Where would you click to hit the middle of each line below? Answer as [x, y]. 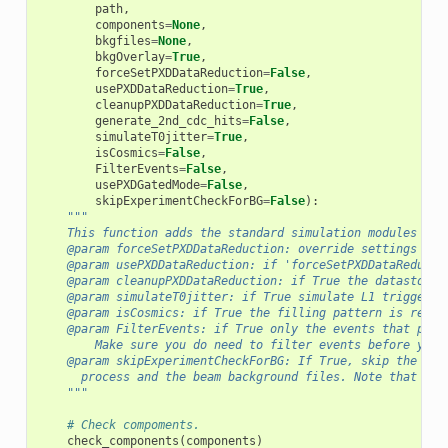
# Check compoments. [133, 424]
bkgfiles [122, 40]
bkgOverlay [129, 56]
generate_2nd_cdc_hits [168, 120]
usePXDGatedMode [147, 184]
